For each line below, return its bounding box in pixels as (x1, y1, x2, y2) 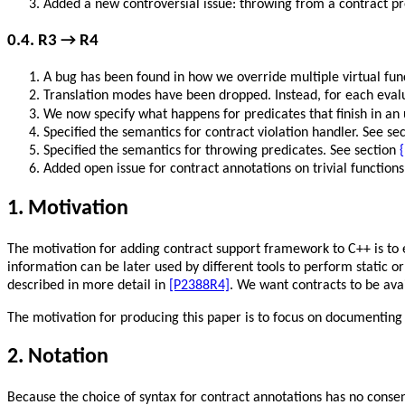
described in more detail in (7, 278, 169, 293)
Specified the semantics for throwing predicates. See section (43, 143, 400, 158)
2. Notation (7, 346, 108, 369)
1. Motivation (7, 197, 128, 220)
